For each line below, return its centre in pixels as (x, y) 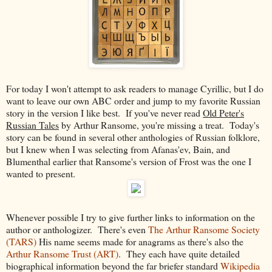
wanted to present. (41, 173)
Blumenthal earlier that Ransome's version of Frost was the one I (129, 161)
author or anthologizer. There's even (77, 229)
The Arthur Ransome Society (204, 229)
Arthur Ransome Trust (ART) (62, 253)
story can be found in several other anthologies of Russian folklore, (133, 137)
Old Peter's (223, 112)
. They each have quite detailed (179, 253)
